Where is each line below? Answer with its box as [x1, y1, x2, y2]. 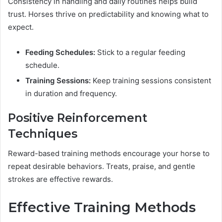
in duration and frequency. [25, 88, 117, 98]
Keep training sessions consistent [91, 75, 211, 85]
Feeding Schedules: [25, 47, 95, 57]
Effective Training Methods [8, 199, 196, 216]
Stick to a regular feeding [95, 47, 185, 57]
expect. [8, 22, 34, 32]
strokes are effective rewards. [8, 174, 113, 184]
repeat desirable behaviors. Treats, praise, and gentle [8, 162, 195, 171]
